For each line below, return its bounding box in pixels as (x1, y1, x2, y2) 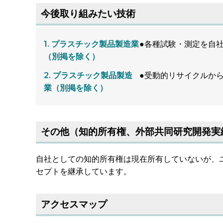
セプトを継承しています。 (36, 167, 131, 177)
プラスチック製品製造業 (51, 39, 139, 49)
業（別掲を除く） (44, 83, 108, 93)
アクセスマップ (40, 198, 107, 211)
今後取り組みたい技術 (40, 7, 135, 20)
